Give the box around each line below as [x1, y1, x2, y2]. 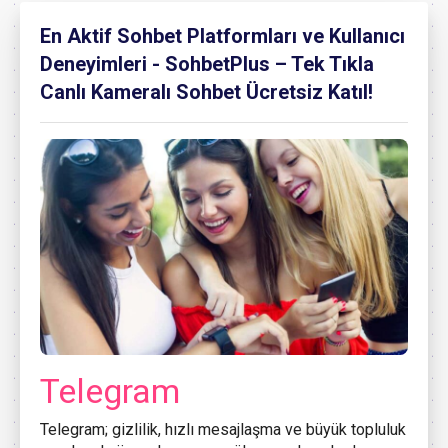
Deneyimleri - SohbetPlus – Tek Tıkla [40, 52, 374, 76]
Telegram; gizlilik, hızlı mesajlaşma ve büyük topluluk [40, 419, 406, 439]
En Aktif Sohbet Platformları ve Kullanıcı [40, 24, 405, 48]
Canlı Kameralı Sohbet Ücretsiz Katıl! [40, 80, 373, 104]
